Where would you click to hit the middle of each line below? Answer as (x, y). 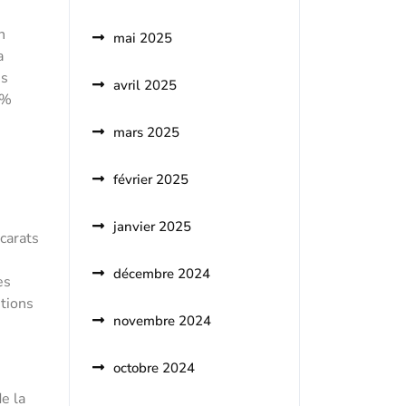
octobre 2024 (154, 368)
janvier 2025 (152, 227)
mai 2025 (143, 38)
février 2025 (151, 179)
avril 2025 (145, 85)
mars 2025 (146, 132)
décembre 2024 (162, 274)
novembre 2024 (162, 321)
